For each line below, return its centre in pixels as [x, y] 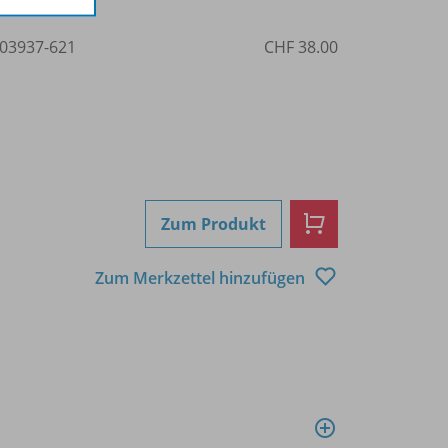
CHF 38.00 [301, 47]
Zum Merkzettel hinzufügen [202, 277]
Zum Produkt [213, 224]
